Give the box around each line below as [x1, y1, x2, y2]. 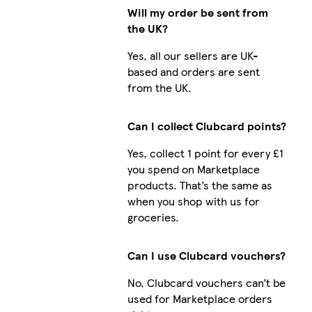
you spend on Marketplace [127, 161, 260, 178]
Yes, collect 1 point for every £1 [127, 145, 283, 162]
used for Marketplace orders [127, 290, 272, 307]
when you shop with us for [127, 193, 260, 210]
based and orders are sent [127, 63, 260, 80]
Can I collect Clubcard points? [127, 118, 286, 134]
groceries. [127, 209, 179, 226]
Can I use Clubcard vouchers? [127, 247, 286, 264]
